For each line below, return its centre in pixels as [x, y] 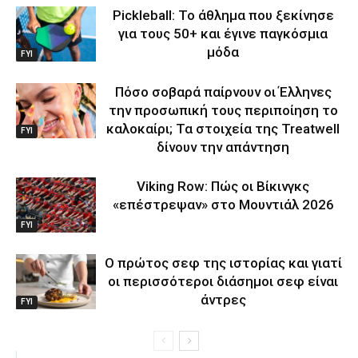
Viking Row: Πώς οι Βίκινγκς [223, 186]
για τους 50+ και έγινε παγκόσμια [223, 33]
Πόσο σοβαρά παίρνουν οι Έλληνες [223, 91]
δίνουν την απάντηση [223, 147]
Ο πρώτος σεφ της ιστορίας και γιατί [223, 263]
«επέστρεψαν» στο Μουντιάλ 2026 [223, 204]
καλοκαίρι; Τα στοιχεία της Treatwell [223, 128]
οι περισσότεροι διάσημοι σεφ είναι [223, 281]
